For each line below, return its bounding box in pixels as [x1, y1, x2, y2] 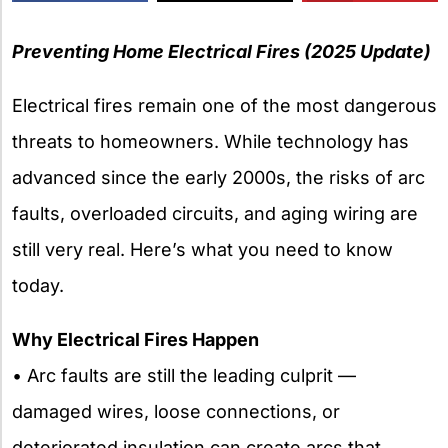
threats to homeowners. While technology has [12, 130, 409, 152]
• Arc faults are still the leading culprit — [12, 364, 356, 386]
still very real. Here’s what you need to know [12, 238, 393, 260]
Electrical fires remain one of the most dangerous [12, 94, 437, 116]
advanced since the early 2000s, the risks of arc [12, 166, 425, 188]
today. [12, 274, 64, 296]
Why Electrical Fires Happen [12, 328, 259, 350]
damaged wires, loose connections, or [12, 400, 340, 422]
